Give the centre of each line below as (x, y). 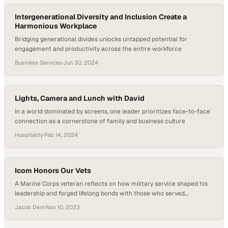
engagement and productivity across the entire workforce (98, 49)
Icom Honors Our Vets (53, 170)
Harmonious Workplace (56, 26)
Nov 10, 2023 (63, 207)
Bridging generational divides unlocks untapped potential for (101, 39)
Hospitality (29, 135)
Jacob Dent (30, 207)
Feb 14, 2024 (61, 135)
